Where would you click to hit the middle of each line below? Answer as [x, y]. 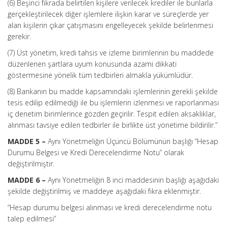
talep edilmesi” [32, 219]
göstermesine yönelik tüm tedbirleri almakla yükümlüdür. [100, 75]
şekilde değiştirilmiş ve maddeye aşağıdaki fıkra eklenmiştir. [104, 191]
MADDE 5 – [28, 141]
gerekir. [19, 36]
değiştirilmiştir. [31, 164]
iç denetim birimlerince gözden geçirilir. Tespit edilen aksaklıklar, [112, 114]
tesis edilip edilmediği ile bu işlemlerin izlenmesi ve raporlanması [113, 103]
